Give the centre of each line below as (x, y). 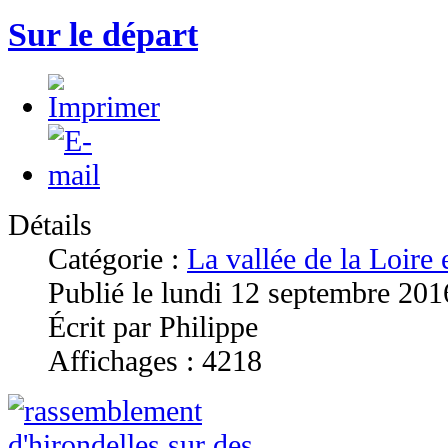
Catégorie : (117, 259)
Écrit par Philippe (153, 327)
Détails (50, 225)
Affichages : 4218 (155, 361)
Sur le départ (103, 35)
